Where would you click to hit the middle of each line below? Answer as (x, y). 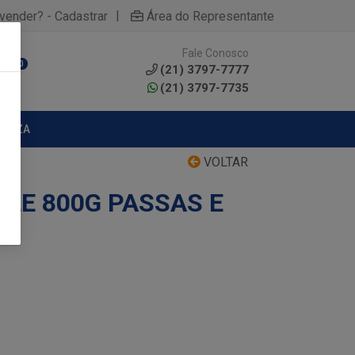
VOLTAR (224, 162)
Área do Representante (210, 16)
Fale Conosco (216, 53)
